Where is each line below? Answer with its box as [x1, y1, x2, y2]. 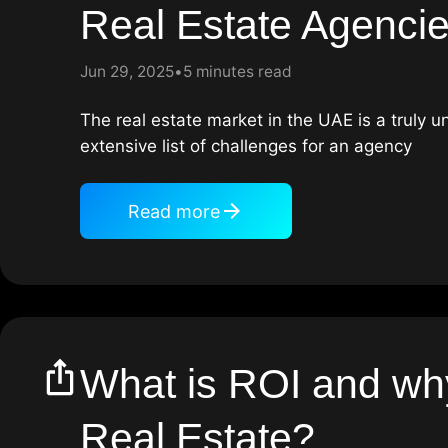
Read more [128, 200, 220, 222]
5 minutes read [183, 62, 292, 82]
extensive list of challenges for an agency [80, 136, 412, 157]
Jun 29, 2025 [80, 62, 174, 82]
